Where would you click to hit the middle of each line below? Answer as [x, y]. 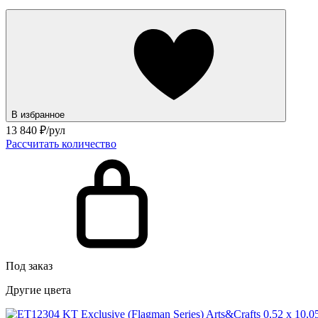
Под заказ [29, 265]
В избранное [39, 114]
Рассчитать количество [61, 143]
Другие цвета [38, 290]
